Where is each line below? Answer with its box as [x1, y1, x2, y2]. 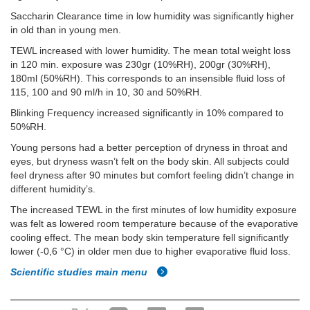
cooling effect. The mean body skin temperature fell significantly [10, 232, 289, 243]
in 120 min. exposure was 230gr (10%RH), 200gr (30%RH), [10, 59, 271, 70]
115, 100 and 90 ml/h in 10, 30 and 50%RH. [10, 86, 202, 98]
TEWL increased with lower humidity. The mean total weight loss [10, 45, 291, 56]
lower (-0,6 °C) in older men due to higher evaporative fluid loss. [10, 246, 291, 257]
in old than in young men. [10, 24, 121, 35]
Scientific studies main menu [10, 266, 150, 277]
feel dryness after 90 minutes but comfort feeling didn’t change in [10, 170, 294, 181]
